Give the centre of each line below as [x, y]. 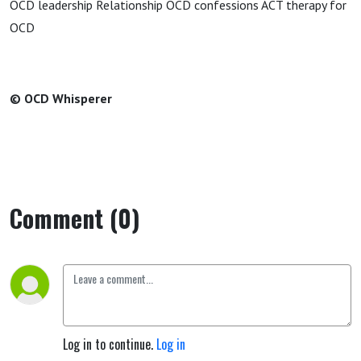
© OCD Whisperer [61, 98]
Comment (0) [75, 218]
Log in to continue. [110, 344]
